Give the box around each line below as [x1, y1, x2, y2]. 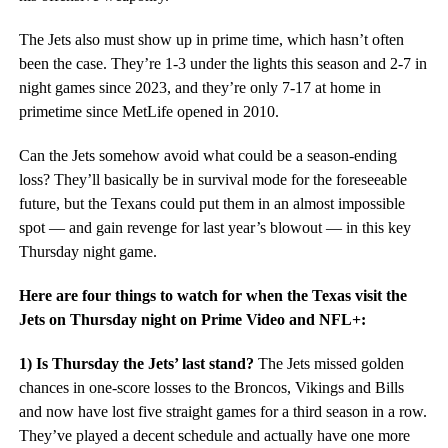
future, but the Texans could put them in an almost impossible [18, 195, 405, 212]
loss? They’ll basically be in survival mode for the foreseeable [18, 171, 407, 188]
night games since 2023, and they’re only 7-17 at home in [18, 79, 381, 96]
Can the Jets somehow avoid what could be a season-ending [18, 147, 397, 164]
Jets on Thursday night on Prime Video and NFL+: [18, 311, 366, 328]
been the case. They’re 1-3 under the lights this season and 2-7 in [18, 55, 427, 72]
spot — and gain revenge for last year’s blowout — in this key [18, 219, 411, 236]
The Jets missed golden [253, 355, 404, 372]
